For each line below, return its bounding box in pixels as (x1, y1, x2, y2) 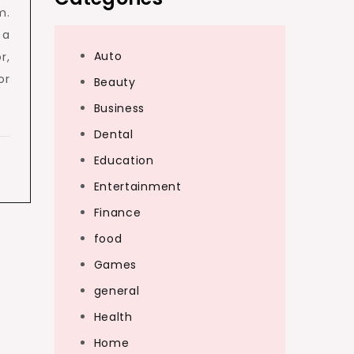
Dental (93, 126, 134, 142)
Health (93, 309, 133, 325)
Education (93, 153, 154, 168)
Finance (93, 205, 141, 220)
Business (93, 100, 145, 116)
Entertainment (93, 179, 182, 194)
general (93, 283, 140, 299)
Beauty (93, 74, 136, 90)
